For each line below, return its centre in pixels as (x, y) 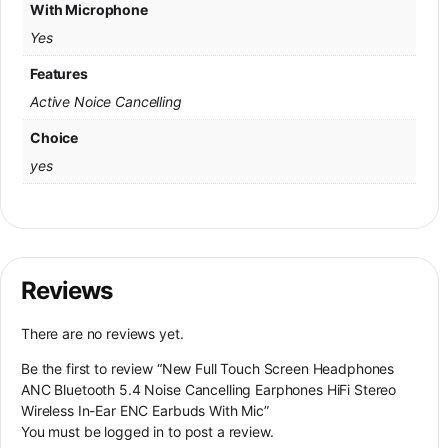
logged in (134, 432)
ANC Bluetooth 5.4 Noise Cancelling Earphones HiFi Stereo (209, 390)
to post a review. (219, 432)
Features (59, 73)
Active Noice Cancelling (106, 101)
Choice (54, 137)
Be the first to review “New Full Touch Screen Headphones (208, 369)
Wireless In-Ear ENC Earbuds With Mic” (145, 411)
